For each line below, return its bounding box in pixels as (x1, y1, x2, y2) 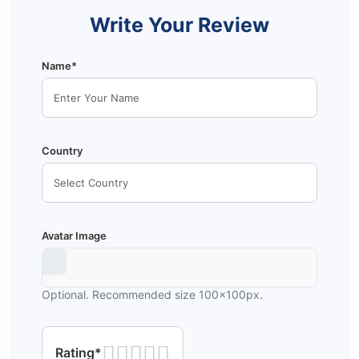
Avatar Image (42, 228, 107, 242)
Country (42, 143, 83, 157)
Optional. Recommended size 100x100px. (42, 287, 263, 301)
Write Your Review (90, 12, 269, 37)
